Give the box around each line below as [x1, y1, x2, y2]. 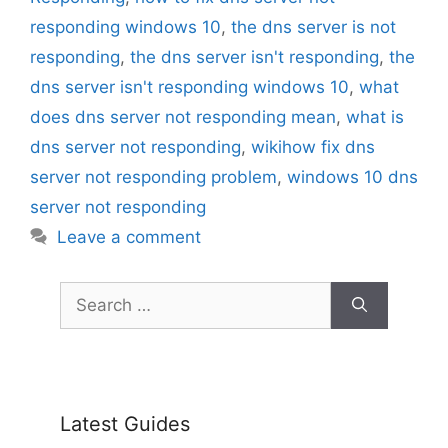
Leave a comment [57, 226, 202, 247]
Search [59, 282, 115, 303]
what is [346, 106, 404, 127]
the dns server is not [231, 16, 396, 37]
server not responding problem [30, 166, 277, 187]
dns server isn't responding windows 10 [30, 76, 349, 97]
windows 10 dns [287, 166, 418, 187]
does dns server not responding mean [30, 106, 336, 127]
